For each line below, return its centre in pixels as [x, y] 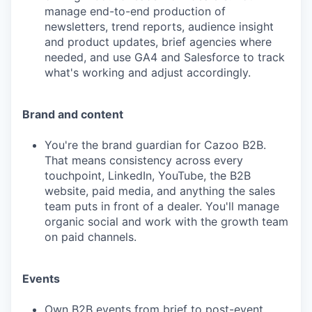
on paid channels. [91, 237]
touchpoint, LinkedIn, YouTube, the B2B [148, 175]
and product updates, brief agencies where [158, 42]
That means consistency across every [144, 160]
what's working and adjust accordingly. [148, 72]
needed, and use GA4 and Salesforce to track [165, 57]
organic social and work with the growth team [166, 221]
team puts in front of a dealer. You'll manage [162, 206]
